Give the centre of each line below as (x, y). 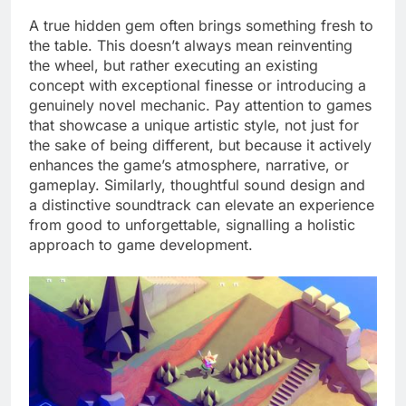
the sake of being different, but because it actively (200, 145)
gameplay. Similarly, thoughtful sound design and (197, 185)
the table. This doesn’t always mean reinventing (191, 46)
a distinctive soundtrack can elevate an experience (202, 205)
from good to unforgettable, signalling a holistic (192, 225)
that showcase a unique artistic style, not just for (194, 126)
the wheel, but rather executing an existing (174, 66)
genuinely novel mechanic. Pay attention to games (200, 106)
